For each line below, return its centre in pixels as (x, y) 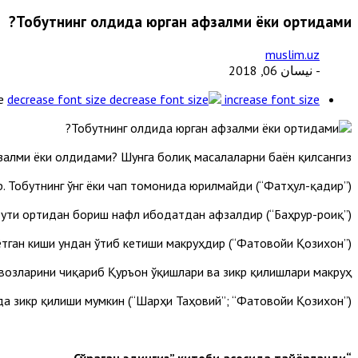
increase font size (272, 99)
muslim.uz (292, 54)
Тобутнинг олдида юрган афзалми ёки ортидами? (184, 21)
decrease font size (57, 99)
